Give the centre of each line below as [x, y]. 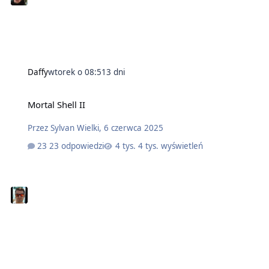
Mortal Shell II [56, 104]
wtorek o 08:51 [77, 72]
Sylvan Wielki [74, 128]
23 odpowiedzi [77, 146]
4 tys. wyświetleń [171, 146]
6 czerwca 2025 [133, 128]
